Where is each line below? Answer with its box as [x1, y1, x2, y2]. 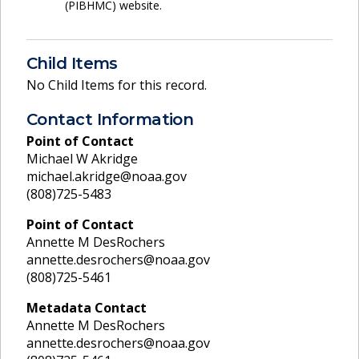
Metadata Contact [26, 299, 147, 317]
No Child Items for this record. [26, 75, 207, 94]
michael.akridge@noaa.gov [26, 167, 187, 186]
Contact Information [26, 109, 194, 129]
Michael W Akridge [26, 150, 138, 168]
